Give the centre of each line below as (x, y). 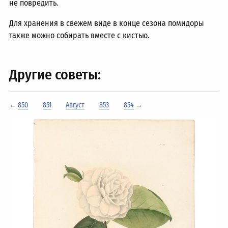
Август (75, 105)
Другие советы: (55, 75)
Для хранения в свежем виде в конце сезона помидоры (107, 23)
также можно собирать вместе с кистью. (79, 35)
